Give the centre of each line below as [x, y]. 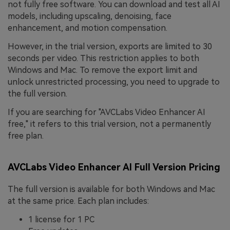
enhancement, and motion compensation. [88, 28]
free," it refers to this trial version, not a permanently [109, 124]
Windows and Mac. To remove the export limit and [102, 70]
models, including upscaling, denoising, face [90, 16]
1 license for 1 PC [61, 220]
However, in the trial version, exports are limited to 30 [110, 46]
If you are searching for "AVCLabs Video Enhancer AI [107, 112]
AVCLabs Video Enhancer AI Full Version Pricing [114, 167]
